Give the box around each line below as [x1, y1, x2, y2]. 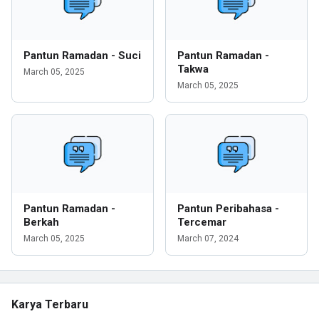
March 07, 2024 [177, 234, 239, 244]
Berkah [23, 216, 59, 229]
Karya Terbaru [11, 298, 88, 311]
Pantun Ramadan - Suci [23, 49, 141, 62]
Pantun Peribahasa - [177, 202, 279, 215]
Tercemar [177, 216, 226, 229]
